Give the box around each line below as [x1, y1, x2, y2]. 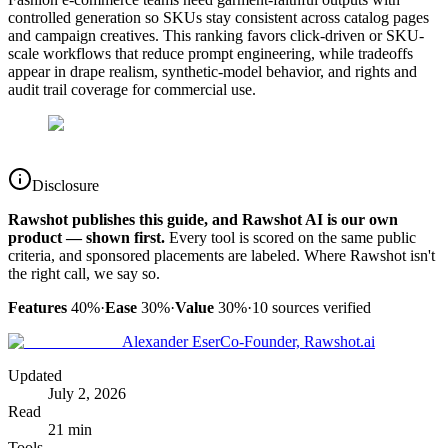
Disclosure [32, 177, 99, 195]
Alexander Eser [122, 333, 220, 351]
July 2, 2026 [48, 385, 126, 403]
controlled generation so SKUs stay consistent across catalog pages [8, 9, 429, 27]
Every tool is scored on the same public [169, 229, 416, 247]
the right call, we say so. [8, 265, 160, 283]
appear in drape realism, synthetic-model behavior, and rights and [8, 63, 417, 81]
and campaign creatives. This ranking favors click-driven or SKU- [8, 27, 424, 45]
